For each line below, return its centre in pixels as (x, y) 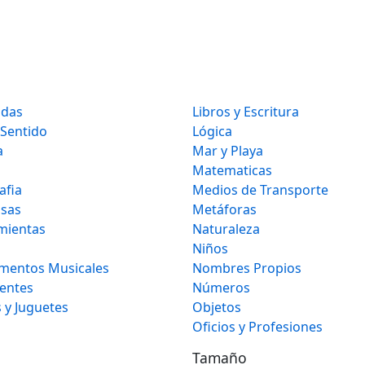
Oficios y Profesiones (257, 327)
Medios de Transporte (260, 190)
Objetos (217, 308)
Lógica (212, 132)
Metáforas (224, 210)
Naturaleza (226, 229)
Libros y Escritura (246, 112)
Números (221, 288)
